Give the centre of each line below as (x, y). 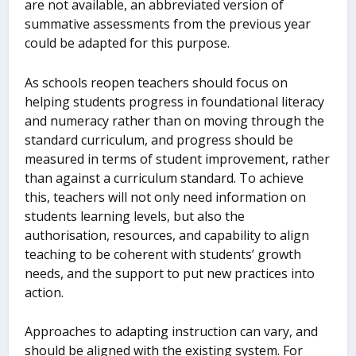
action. (44, 292)
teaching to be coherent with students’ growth (163, 254)
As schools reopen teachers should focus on (157, 82)
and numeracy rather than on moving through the (175, 120)
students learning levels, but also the (135, 216)
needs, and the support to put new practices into (170, 273)
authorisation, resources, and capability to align (167, 235)
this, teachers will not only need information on (166, 197)
